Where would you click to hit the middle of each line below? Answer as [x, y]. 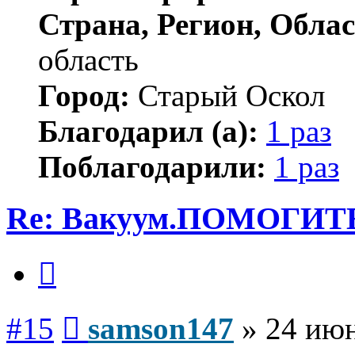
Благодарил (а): [148, 131]
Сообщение [111, 312]
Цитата [75, 258]
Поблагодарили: [152, 167]
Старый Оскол [227, 95]
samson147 [161, 329]
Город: [84, 95]
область [88, 60]
